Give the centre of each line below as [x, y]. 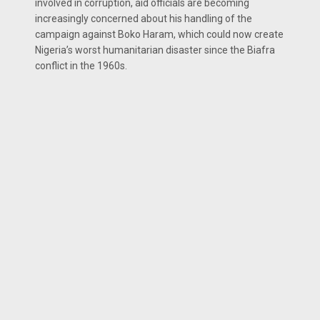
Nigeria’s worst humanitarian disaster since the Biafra [155, 50]
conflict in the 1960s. [81, 66]
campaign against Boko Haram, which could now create [159, 34]
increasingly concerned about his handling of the [144, 19]
